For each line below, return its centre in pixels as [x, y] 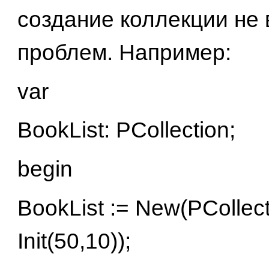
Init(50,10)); [77, 241]
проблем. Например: [124, 52]
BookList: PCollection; [129, 130]
